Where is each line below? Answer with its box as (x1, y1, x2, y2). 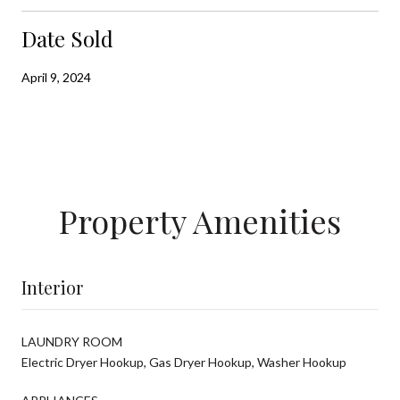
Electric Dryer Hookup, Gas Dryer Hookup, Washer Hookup (21, 354, 346, 370)
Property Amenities (59, 198, 341, 242)
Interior (21, 274, 83, 299)
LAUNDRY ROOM (21, 333, 122, 349)
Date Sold (21, 23, 113, 53)
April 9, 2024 (21, 69, 91, 85)
